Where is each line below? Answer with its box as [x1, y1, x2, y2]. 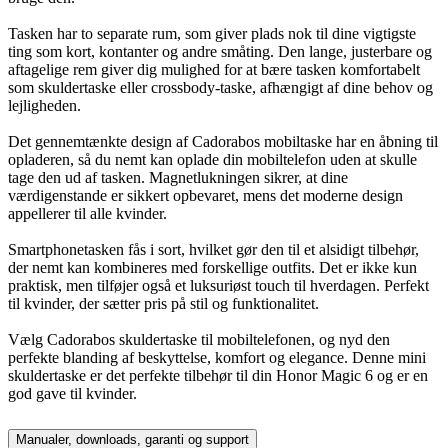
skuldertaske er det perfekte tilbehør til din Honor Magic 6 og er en [8, 366, 428, 384]
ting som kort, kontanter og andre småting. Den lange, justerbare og [8, 42, 432, 60]
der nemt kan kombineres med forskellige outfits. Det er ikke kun [8, 258, 417, 276]
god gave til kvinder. [8, 384, 137, 402]
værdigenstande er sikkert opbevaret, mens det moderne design [8, 186, 403, 204]
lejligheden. [8, 96, 81, 114]
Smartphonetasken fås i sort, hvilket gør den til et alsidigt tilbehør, [8, 240, 419, 258]
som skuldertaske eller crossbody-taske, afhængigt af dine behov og [8, 78, 433, 96]
